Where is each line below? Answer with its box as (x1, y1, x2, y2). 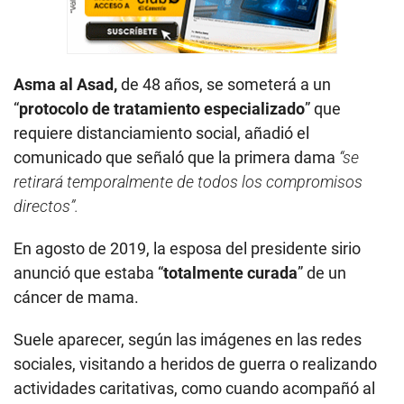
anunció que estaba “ (14, 262, 163, 282)
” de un (298, 262, 346, 282)
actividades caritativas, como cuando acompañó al (14, 378, 375, 398)
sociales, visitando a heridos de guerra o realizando (14, 353, 377, 373)
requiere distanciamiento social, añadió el (14, 123, 309, 142)
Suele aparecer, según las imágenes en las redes (14, 329, 362, 349)
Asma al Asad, (14, 74, 117, 94)
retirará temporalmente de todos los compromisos (14, 171, 363, 191)
